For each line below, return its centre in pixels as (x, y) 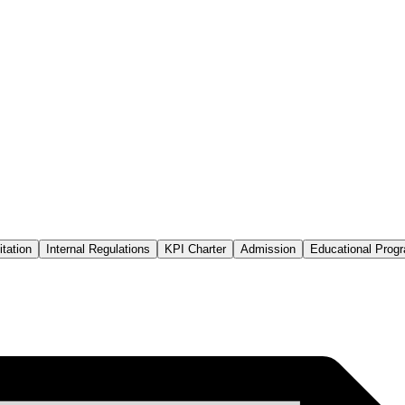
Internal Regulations (98, 249)
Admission (268, 249)
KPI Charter (195, 249)
